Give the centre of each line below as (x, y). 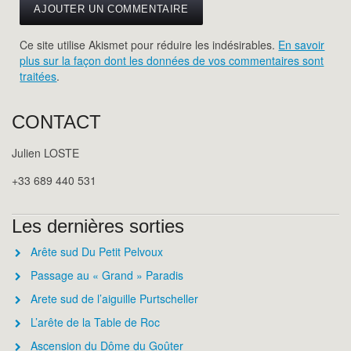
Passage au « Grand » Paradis (107, 275)
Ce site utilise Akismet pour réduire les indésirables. (149, 45)
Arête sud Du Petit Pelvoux (96, 252)
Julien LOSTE (45, 153)
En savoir (302, 45)
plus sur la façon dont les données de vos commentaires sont (172, 61)
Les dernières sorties (98, 226)
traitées (38, 76)
